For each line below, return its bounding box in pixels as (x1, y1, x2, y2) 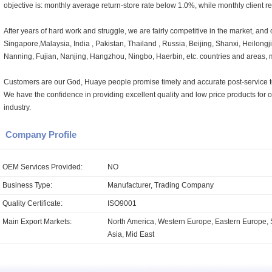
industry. (4, 103, 31, 112)
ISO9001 (107, 199, 137, 208)
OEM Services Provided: (2, 163, 83, 171)
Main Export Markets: (2, 217, 72, 226)
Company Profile (5, 129, 76, 140)
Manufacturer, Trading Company (107, 181, 214, 189)
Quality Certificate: (2, 199, 63, 208)
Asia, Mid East (107, 230, 154, 239)
